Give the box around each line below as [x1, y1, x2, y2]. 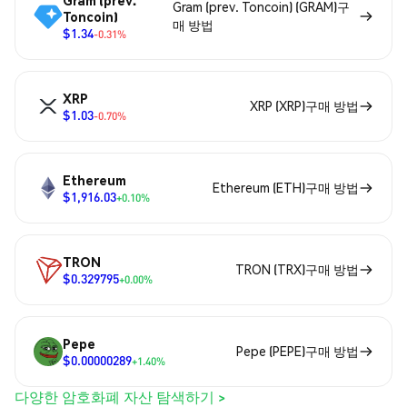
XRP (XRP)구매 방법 [250, 97, 359, 114]
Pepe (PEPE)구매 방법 [236, 342, 359, 360]
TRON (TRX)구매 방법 [235, 261, 359, 278]
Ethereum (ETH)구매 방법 [213, 179, 359, 196]
